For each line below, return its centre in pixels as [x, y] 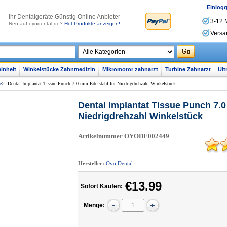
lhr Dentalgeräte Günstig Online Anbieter [64, 17]
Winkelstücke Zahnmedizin [59, 69]
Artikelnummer [101, 136]
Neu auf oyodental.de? [36, 24]
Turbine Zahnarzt [188, 69]
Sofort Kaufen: [102, 186]
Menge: [94, 205]
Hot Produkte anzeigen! [92, 24]
